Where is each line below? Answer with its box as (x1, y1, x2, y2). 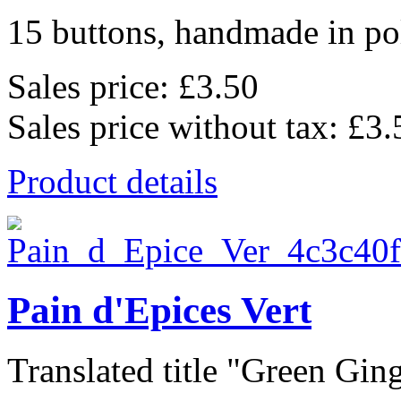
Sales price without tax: (7, 107, 347, 147)
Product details (7, 162, 218, 201)
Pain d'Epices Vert (7, 288, 311, 331)
